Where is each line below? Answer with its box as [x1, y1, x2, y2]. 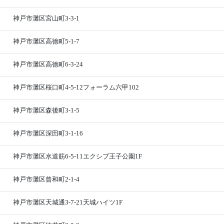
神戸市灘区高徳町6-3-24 [13, 60, 83, 68]
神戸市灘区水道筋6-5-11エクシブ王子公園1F [13, 152, 142, 160]
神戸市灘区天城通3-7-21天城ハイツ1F [13, 198, 123, 206]
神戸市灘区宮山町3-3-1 [13, 14, 80, 22]
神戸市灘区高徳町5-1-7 [13, 37, 80, 45]
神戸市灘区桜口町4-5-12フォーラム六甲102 [13, 83, 139, 91]
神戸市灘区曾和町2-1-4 [13, 175, 80, 183]
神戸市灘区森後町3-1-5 [13, 106, 80, 114]
